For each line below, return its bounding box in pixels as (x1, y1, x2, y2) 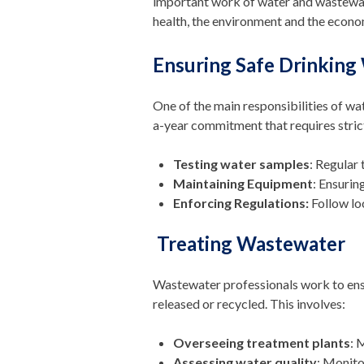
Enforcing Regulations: (173, 194, 310, 210)
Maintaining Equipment (173, 175, 314, 191)
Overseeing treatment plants (173, 334, 351, 350)
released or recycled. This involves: (153, 295, 346, 311)
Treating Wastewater (157, 231, 346, 255)
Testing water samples (173, 155, 310, 171)
